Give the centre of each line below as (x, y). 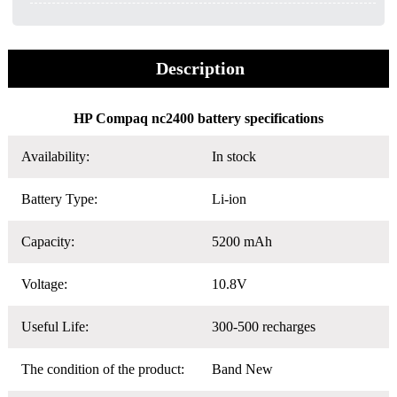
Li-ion (229, 198)
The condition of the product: (102, 369)
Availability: (55, 156)
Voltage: (44, 284)
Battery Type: (59, 198)
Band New (242, 369)
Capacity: (47, 241)
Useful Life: (54, 326)
